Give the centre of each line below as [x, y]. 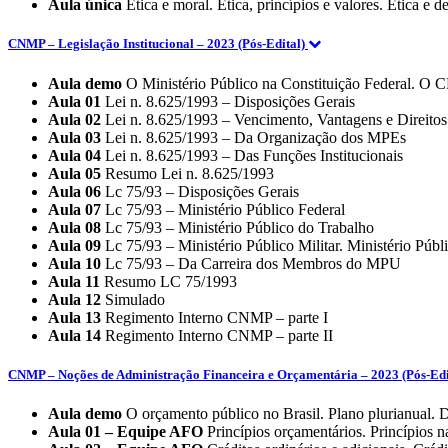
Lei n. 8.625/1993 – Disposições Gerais [228, 101]
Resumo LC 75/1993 [168, 281]
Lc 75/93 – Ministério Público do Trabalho [237, 227]
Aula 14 [74, 335]
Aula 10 [74, 263]
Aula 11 [74, 281]
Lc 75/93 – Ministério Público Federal [223, 209]
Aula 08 [74, 227]
